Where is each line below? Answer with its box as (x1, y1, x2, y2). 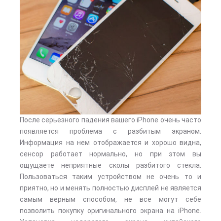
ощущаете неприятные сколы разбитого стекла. (20, 161, 201, 169)
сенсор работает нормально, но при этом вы (20, 150, 201, 158)
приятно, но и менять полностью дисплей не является (20, 184, 201, 192)
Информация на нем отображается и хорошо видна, (20, 139, 201, 147)
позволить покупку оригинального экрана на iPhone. (20, 207, 201, 215)
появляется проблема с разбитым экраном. (20, 127, 201, 135)
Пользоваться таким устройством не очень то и (20, 173, 201, 181)
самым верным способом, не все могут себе (20, 195, 201, 203)
